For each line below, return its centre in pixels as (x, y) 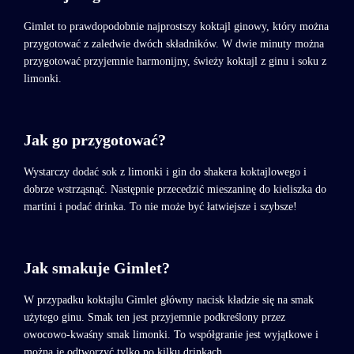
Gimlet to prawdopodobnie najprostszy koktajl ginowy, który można (176, 27)
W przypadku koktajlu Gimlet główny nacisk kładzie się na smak (169, 300)
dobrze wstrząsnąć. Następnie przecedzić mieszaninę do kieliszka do (175, 190)
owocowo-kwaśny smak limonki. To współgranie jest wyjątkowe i (171, 335)
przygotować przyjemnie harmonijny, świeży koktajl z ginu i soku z (175, 62)
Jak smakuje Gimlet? (97, 268)
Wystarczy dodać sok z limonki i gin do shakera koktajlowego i (165, 172)
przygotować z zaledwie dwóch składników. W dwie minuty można (174, 44)
